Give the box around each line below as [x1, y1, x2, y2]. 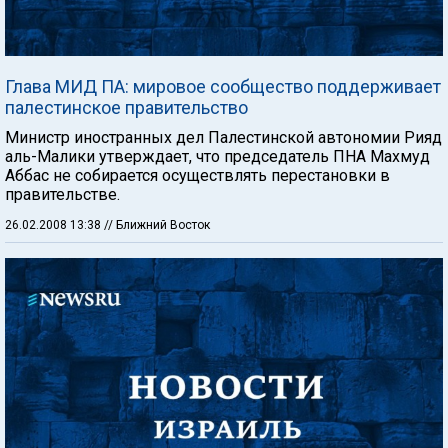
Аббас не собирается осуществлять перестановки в [5, 165, 390, 185]
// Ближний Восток [104, 217, 210, 232]
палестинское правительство [5, 96, 248, 118]
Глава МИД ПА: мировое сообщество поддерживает [5, 75, 441, 97]
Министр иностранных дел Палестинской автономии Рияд [5, 127, 442, 147]
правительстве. [5, 184, 120, 204]
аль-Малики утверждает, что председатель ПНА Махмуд [5, 146, 430, 166]
